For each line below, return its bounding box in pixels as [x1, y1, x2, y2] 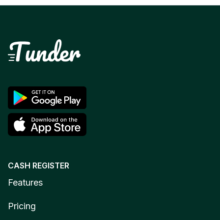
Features [8, 177, 43, 188]
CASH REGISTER [8, 160, 69, 170]
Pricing [8, 200, 36, 211]
